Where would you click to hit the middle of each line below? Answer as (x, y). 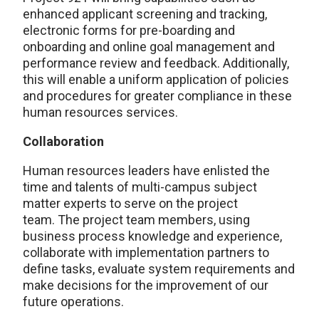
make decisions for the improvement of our (146, 285)
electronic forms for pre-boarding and (129, 30)
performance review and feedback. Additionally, (156, 63)
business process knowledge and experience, (152, 236)
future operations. (73, 301)
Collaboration (63, 141)
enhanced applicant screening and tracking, (145, 14)
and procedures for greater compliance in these (157, 95)
